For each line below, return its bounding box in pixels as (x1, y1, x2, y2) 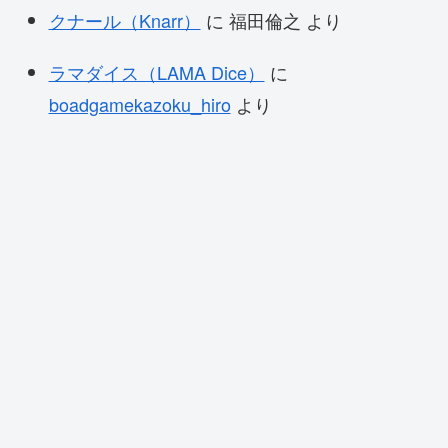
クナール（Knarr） (48, 7, 201, 34)
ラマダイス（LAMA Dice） (48, 59, 265, 86)
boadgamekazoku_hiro (48, 91, 231, 118)
